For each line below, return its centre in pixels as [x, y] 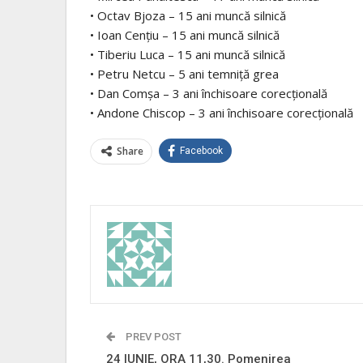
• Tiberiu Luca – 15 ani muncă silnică [188, 55]
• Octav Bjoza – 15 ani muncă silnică [188, 16]
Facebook [201, 151]
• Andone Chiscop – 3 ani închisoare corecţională [222, 113]
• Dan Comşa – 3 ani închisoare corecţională [209, 94]
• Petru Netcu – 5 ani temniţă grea [184, 74]
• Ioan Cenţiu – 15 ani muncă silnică [185, 35]
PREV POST [152, 337]
